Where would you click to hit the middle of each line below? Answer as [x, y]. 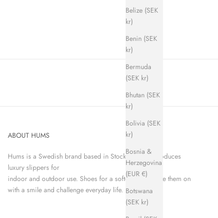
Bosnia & [138, 151]
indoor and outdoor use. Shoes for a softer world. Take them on [99, 178]
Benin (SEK [141, 38]
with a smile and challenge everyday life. [65, 190]
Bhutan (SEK [143, 95]
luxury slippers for [33, 167]
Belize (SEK [142, 10]
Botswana [139, 191]
